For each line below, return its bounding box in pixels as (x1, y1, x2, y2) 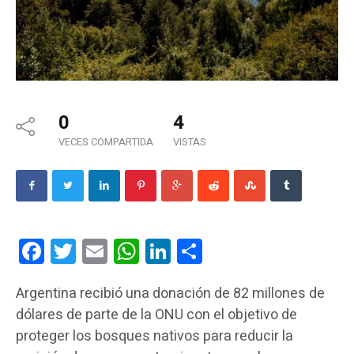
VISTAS (173, 134, 206, 150)
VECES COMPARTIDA (58, 134, 153, 150)
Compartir (202, 240, 265, 262)
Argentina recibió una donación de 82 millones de (16, 283, 325, 305)
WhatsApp (139, 240, 205, 262)
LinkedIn (171, 240, 224, 262)
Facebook (44, 240, 107, 262)
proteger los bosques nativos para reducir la (16, 326, 293, 348)
